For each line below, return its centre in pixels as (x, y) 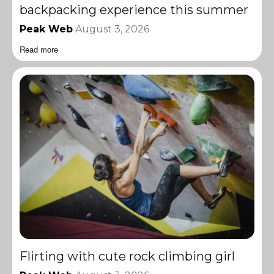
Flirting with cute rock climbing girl (127, 256)
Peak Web (46, 29)
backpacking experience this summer (134, 9)
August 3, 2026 (112, 29)
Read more (39, 49)
